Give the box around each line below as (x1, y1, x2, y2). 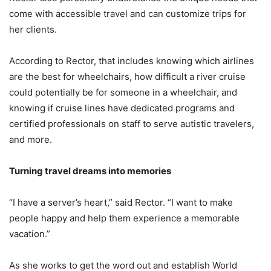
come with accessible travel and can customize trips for (9, 8, 246, 20)
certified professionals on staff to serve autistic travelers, (9, 118, 254, 130)
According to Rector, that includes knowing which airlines (9, 55, 254, 67)
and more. (9, 134, 52, 146)
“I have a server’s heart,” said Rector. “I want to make (9, 197, 233, 209)
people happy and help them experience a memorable (9, 212, 240, 224)
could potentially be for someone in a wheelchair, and (9, 87, 237, 99)
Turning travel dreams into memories (9, 165, 171, 177)
